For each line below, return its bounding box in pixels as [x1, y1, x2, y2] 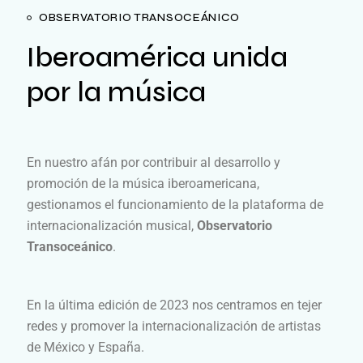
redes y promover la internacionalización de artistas [27, 318, 321, 334]
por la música [27, 75, 206, 109]
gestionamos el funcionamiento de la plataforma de [27, 196, 323, 212]
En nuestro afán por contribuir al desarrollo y [27, 154, 280, 170]
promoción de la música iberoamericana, [27, 175, 259, 191]
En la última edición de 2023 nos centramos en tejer [27, 297, 322, 313]
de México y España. [27, 339, 144, 355]
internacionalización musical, [27, 217, 197, 233]
